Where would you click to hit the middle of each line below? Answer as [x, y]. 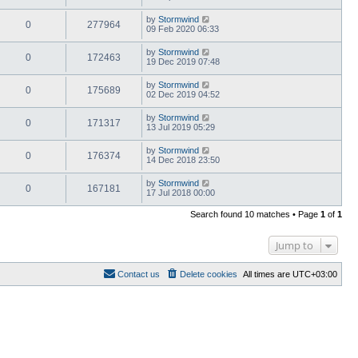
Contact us [139, 274]
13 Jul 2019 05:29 [181, 127]
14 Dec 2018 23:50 [183, 159]
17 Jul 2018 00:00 [181, 192]
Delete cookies [209, 274]
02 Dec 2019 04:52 [183, 94]
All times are [268, 274]
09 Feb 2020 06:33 [183, 28]
